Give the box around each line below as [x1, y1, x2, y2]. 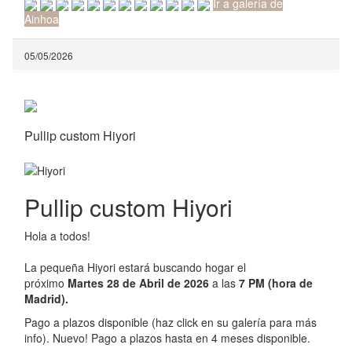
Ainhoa [24, 11, 59, 27]
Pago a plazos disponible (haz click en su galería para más [24, 313, 317, 330]
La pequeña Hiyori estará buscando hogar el [24, 258, 246, 275]
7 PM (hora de [236, 274, 313, 291]
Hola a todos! [24, 227, 93, 244]
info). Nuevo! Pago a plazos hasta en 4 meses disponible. [24, 329, 313, 346]
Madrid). [24, 290, 68, 306]
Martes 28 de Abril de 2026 [64, 274, 209, 291]
